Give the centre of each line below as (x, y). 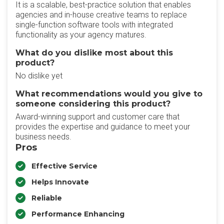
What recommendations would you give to (109, 94)
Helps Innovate (60, 182)
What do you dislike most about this (94, 53)
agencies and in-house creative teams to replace (101, 15)
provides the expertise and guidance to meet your (103, 127)
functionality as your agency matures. (81, 35)
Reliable (47, 198)
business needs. (43, 137)
